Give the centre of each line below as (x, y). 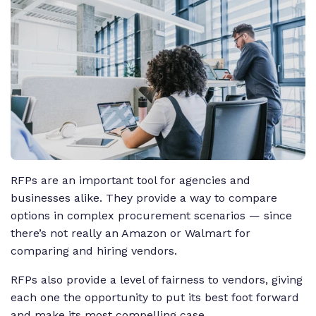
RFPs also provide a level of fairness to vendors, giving (157, 280)
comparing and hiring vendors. (94, 251)
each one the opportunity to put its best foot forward (155, 298)
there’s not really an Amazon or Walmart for (130, 233)
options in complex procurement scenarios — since (151, 216)
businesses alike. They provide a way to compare (144, 198)
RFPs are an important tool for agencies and (130, 181)
